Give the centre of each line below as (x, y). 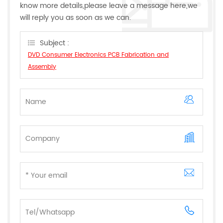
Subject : (55, 43)
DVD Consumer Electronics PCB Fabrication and (98, 55)
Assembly (42, 67)
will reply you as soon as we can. (75, 17)
